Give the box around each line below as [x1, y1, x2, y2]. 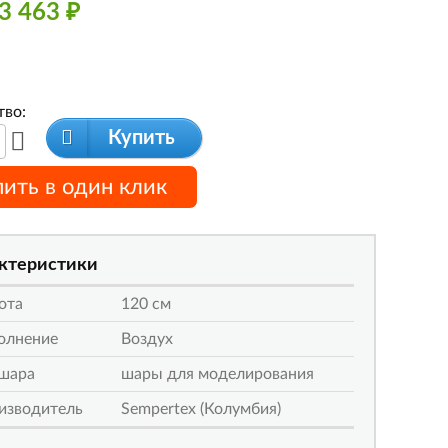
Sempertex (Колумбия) [121, 401, 281, 418]
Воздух [121, 331, 173, 348]
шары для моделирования [121, 366, 314, 383]
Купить [108, 128, 175, 149]
